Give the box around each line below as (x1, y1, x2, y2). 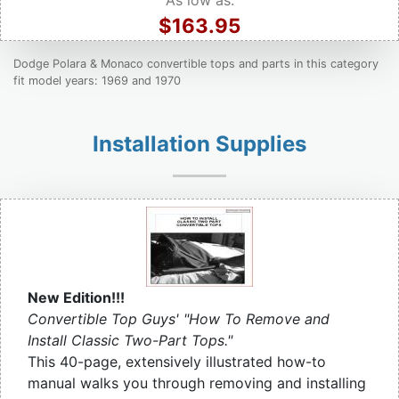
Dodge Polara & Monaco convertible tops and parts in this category (13, 57, 379, 71)
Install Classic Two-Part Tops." (28, 331, 232, 350)
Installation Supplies (93, 131, 306, 158)
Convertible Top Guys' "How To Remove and (28, 310, 330, 329)
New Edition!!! (28, 289, 125, 307)
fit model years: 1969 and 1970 (13, 74, 181, 88)
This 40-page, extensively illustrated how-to (28, 353, 326, 371)
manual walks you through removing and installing (28, 374, 366, 393)
